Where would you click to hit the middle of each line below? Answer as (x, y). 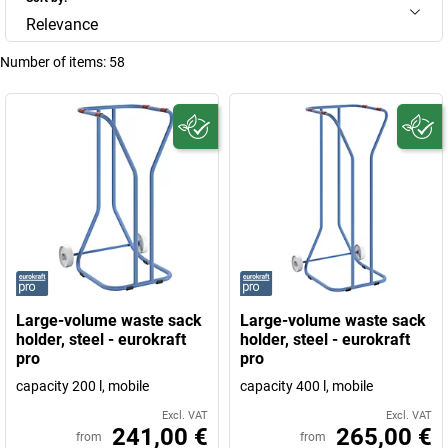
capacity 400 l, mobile (306, 386)
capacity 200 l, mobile (82, 386)
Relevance (62, 24)
